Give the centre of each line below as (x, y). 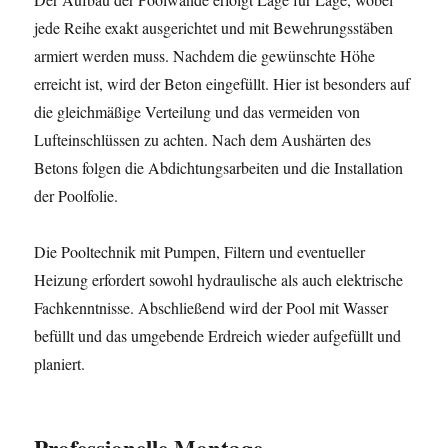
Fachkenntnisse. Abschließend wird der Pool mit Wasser (211, 307)
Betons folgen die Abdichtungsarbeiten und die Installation (219, 167)
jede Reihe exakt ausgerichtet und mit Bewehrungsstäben (214, 27)
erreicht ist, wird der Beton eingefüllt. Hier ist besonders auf (222, 83)
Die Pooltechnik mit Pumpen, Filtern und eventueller (200, 251)
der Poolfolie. (76, 195)
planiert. (60, 363)
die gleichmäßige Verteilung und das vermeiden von (197, 111)
